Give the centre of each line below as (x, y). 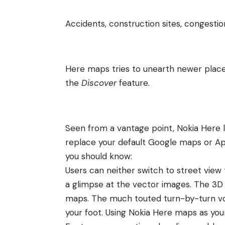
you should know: (99, 156)
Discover (99, 83)
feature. (133, 83)
